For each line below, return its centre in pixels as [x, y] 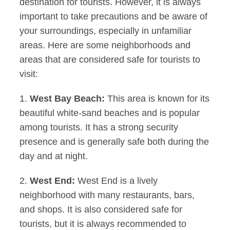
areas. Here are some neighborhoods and [105, 45]
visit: [29, 74]
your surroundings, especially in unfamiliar [106, 31]
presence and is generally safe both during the [114, 142]
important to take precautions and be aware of [114, 17]
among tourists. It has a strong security [99, 128]
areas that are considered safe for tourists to [110, 60]
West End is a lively [117, 181]
